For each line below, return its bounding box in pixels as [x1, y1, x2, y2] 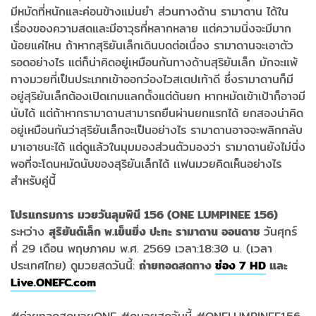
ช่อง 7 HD [215, 256, 266, 274]
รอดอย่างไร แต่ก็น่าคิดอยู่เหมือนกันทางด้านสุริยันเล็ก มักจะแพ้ [11, 53, 298, 71]
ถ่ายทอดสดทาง [139, 256, 215, 274]
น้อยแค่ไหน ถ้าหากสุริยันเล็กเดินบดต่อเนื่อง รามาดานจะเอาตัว [11, 36, 293, 54]
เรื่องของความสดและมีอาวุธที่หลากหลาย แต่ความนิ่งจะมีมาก [11, 19, 291, 37]
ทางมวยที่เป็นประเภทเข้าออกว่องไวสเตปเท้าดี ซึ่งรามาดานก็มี [11, 70, 293, 88]
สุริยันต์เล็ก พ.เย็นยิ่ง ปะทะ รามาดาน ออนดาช [49, 222, 264, 241]
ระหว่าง [11, 222, 49, 241]
